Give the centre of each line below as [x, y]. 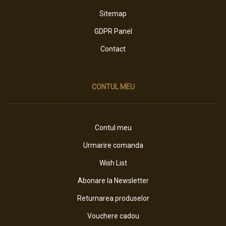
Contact [113, 49]
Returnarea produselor [113, 198]
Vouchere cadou [113, 216]
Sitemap [113, 14]
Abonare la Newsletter [113, 181]
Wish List [113, 163]
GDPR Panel [113, 31]
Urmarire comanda [113, 145]
